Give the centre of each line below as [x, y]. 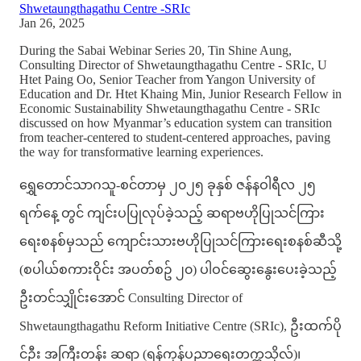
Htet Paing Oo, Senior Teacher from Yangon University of [167, 79]
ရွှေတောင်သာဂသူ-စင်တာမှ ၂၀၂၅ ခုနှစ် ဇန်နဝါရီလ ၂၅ [168, 185]
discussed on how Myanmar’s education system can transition [176, 122]
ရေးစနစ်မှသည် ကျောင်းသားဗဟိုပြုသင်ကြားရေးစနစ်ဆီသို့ [180, 241]
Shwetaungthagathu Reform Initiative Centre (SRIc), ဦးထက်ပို [180, 326]
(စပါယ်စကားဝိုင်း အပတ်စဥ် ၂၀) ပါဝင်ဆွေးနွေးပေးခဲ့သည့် [178, 269]
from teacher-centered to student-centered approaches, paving [175, 137]
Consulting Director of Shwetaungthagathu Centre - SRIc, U [173, 64]
